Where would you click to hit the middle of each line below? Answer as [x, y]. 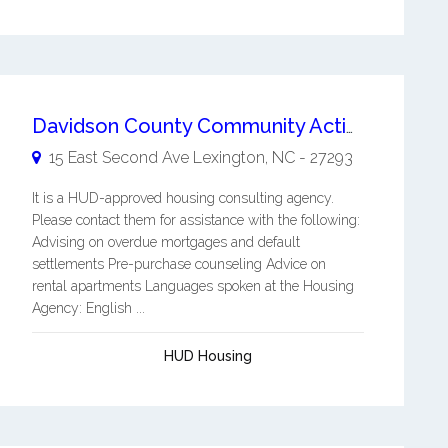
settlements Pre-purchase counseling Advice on [178, 263]
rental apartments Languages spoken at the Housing [192, 285]
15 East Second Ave [118, 157]
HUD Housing [207, 355]
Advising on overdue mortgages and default [165, 241]
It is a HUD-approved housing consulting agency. [182, 197]
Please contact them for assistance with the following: [195, 219]
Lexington [228, 157]
